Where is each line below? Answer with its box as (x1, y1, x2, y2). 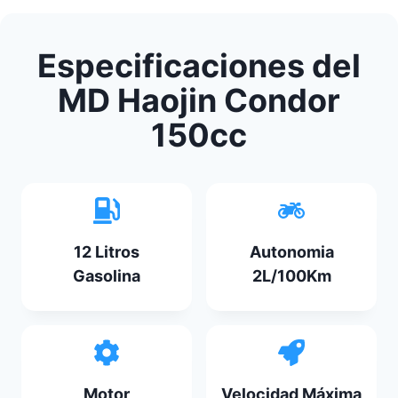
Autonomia (249, 242, 334, 261)
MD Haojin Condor (58, 80, 340, 120)
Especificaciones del (37, 45, 361, 85)
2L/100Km (251, 266, 331, 285)
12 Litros (74, 242, 139, 261)
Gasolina (73, 266, 140, 285)
